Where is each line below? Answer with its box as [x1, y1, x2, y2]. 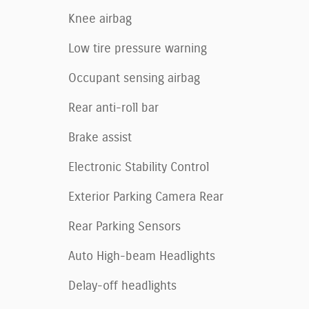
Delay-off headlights [68, 279, 177, 292]
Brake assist [68, 131, 132, 144]
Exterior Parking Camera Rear [68, 190, 223, 203]
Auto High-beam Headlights [68, 250, 215, 263]
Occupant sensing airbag [68, 72, 200, 85]
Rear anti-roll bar [68, 101, 159, 114]
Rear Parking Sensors [68, 220, 181, 233]
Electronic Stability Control [68, 161, 209, 174]
